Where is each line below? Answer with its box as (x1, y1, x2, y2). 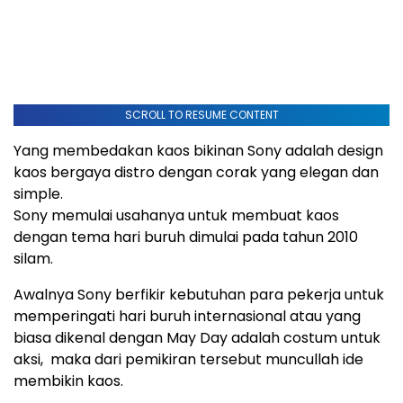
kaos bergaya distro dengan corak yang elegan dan (13, 161, 379, 183)
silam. (13, 247, 53, 269)
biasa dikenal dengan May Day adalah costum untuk (13, 327, 381, 348)
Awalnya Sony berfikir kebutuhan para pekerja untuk (13, 283, 384, 305)
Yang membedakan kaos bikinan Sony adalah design (13, 139, 383, 161)
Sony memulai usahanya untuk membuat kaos (13, 204, 339, 226)
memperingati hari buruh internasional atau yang (13, 305, 361, 327)
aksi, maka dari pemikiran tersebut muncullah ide (13, 348, 363, 370)
